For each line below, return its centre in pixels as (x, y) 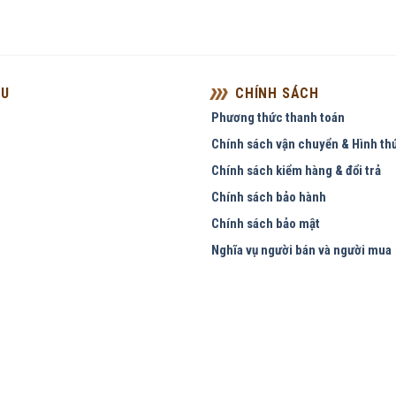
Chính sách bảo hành (269, 197)
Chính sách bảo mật (266, 224)
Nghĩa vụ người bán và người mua (301, 250)
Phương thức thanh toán (278, 118)
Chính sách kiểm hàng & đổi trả (296, 171)
